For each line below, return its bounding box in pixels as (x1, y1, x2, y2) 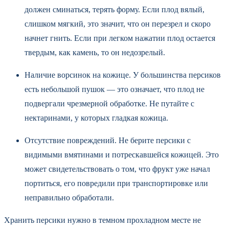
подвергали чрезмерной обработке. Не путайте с (25, 99, 194, 108)
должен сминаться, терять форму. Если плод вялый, (25, 5, 204, 14)
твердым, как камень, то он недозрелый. (25, 48, 167, 57)
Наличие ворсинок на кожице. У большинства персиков (25, 70, 221, 79)
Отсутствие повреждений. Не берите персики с (25, 135, 191, 145)
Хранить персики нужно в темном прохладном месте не (4, 215, 201, 224)
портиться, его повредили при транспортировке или (25, 178, 208, 188)
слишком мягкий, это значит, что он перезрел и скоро (25, 19, 211, 28)
